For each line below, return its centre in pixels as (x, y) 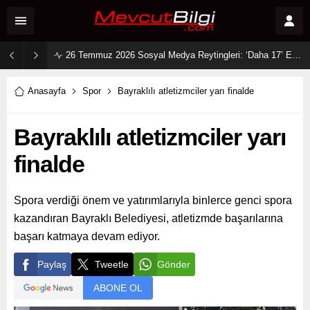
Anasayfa (47, 91)
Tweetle (112, 264)
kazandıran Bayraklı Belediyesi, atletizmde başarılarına (148, 218)
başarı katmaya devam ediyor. (87, 236)
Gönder (174, 264)
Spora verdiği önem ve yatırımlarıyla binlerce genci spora (153, 200)
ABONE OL (118, 288)
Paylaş (52, 264)
